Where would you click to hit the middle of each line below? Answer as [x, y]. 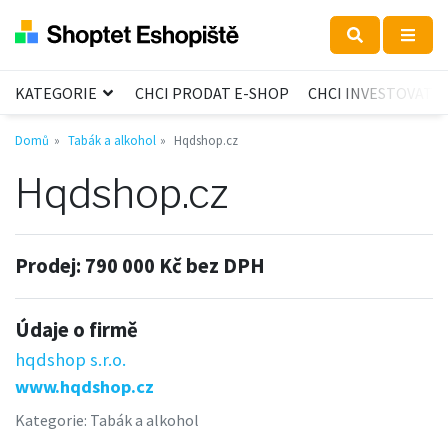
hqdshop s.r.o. [70, 360]
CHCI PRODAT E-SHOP [212, 92]
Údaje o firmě [76, 330]
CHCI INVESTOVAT [370, 92]
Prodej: [50, 266]
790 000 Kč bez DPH [175, 266]
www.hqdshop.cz [84, 387]
